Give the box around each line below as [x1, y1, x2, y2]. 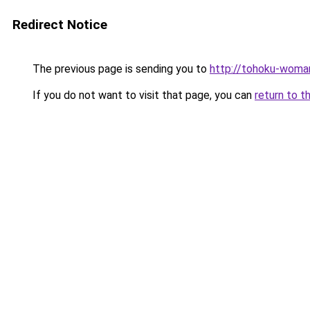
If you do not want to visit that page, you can [30, 89, 255, 102]
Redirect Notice [12, 17, 107, 33]
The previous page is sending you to [30, 62, 210, 75]
